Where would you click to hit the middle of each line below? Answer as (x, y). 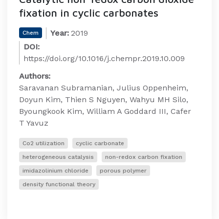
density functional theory (59, 184)
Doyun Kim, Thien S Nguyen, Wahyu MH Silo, (104, 99)
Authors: (35, 76)
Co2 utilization (44, 143)
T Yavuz (34, 123)
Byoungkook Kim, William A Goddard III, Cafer (105, 111)
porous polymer (123, 171)
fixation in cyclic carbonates (89, 13)
